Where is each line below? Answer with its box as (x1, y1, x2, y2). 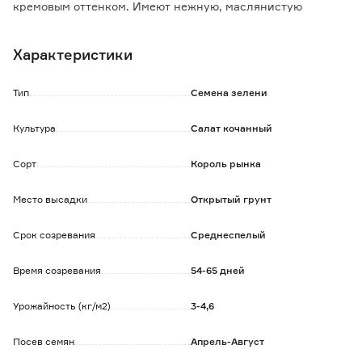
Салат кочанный (191, 122, 273, 134)
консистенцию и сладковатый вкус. (13, 15, 217, 29)
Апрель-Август (191, 335, 265, 347)
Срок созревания (13, 229, 95, 241)
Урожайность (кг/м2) (13, 300, 111, 312)
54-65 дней (191, 264, 246, 276)
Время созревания (13, 264, 101, 276)
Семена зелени (191, 86, 268, 99)
